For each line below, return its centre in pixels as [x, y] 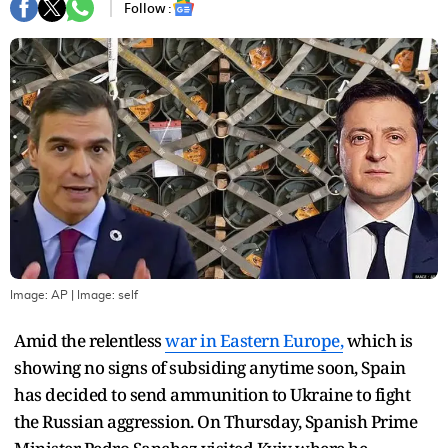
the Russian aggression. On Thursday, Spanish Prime [215, 421]
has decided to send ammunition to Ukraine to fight [212, 394]
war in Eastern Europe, [254, 340]
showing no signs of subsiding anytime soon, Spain [210, 367]
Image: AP [39, 294]
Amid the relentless [89, 340]
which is [378, 340]
